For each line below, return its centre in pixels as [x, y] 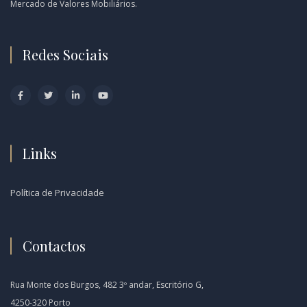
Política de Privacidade [57, 192]
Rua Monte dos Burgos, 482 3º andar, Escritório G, [107, 284]
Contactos [54, 245]
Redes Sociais [65, 54]
